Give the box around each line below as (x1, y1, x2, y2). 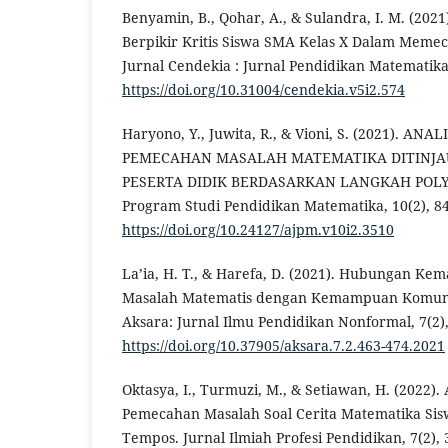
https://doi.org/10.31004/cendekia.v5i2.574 (122, 79, 405, 99)
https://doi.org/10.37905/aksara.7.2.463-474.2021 (122, 335, 445, 355)
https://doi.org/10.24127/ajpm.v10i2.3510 (122, 219, 394, 239)
